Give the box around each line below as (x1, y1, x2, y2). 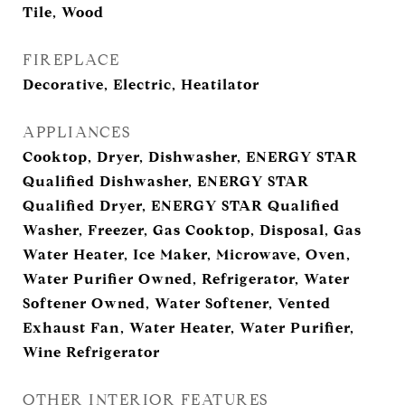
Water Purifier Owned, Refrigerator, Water (23, 270, 350, 287)
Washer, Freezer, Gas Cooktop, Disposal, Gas (23, 221, 362, 239)
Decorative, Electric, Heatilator (23, 76, 259, 93)
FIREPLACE (23, 51, 120, 70)
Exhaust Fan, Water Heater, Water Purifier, (23, 319, 354, 336)
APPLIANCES (23, 123, 130, 142)
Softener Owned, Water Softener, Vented (23, 295, 331, 312)
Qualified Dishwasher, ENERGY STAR (23, 173, 309, 190)
